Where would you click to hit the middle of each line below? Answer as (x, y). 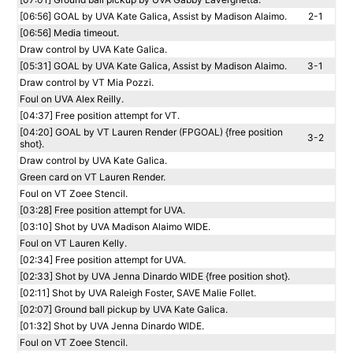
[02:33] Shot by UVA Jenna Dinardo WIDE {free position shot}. (155, 276)
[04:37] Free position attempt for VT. (100, 115)
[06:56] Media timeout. (69, 33)
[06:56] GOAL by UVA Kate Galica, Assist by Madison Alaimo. (153, 16)
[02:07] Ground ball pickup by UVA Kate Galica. (124, 309)
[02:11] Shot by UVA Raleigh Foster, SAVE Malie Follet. (138, 293)
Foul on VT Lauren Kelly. (73, 243)
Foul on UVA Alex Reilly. (72, 99)
